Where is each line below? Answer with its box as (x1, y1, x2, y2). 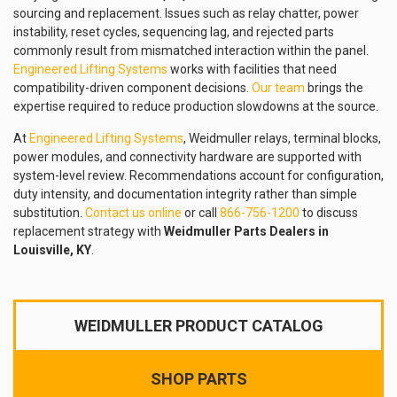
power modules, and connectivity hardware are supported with (13, 150, 362, 164)
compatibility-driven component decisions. (13, 81, 252, 95)
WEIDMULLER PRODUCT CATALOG (74, 316, 323, 335)
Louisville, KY (13, 243, 91, 257)
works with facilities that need (167, 62, 337, 76)
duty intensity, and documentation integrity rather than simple (13, 187, 357, 201)
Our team (252, 81, 305, 95)
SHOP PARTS (150, 370, 247, 388)
